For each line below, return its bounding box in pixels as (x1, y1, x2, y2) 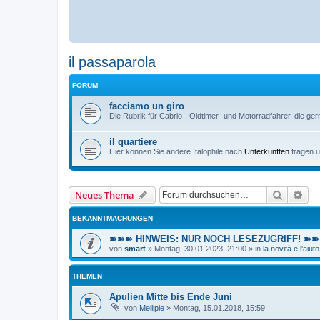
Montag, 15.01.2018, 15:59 (173, 304, 265, 312)
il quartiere (109, 136, 157, 147)
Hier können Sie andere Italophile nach (109, 147, 244, 156)
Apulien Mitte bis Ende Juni (109, 291, 232, 302)
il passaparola (69, 54, 156, 70)
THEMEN (72, 272, 102, 280)
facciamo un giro (109, 101, 184, 111)
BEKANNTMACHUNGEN (72, 214, 153, 222)
